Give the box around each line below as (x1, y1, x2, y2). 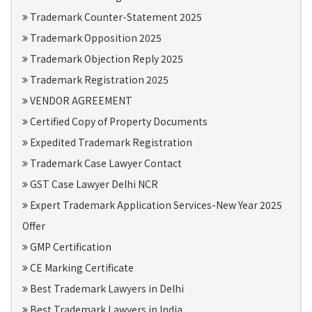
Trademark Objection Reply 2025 (28, 52, 183, 65)
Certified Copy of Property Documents (28, 114, 208, 128)
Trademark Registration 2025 (28, 72, 169, 86)
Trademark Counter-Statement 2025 (28, 10, 202, 24)
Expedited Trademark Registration (28, 135, 192, 149)
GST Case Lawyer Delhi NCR (28, 177, 158, 191)
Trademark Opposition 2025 (28, 31, 162, 45)
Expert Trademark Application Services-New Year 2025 (28, 198, 282, 212)
